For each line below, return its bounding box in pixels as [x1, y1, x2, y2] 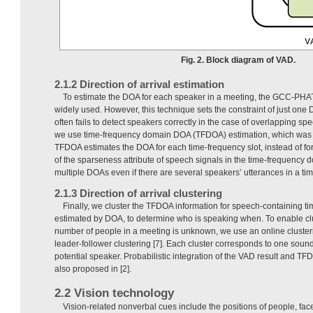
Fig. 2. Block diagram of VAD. [181, 55, 296, 66]
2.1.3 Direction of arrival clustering [54, 187, 222, 200]
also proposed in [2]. [54, 264, 131, 275]
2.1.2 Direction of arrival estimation [54, 78, 224, 91]
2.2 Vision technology [54, 286, 174, 300]
